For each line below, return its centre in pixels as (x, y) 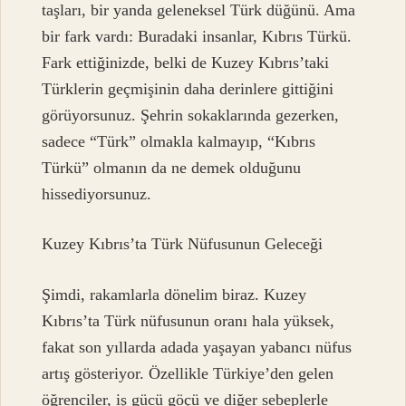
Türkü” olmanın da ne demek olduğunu (172, 167)
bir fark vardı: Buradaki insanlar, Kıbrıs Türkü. (197, 36)
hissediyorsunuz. (97, 193)
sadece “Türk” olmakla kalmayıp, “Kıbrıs (179, 141)
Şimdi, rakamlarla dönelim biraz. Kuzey (174, 294)
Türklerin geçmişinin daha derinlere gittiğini (188, 88)
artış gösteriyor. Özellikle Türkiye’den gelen (188, 373)
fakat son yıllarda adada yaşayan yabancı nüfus (197, 347)
